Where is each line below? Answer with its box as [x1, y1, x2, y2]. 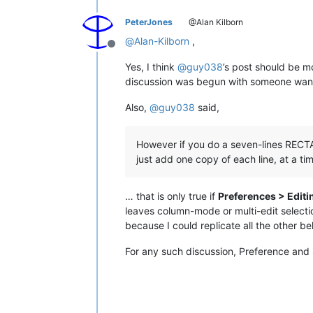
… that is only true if [125, 189, 218, 202]
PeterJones [125, 16, 173, 27]
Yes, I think [125, 60, 177, 73]
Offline [110, 43, 145, 58]
